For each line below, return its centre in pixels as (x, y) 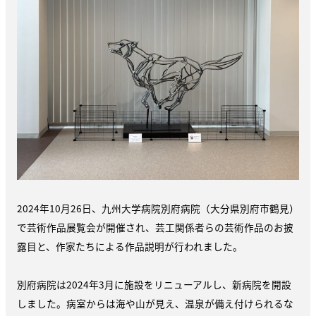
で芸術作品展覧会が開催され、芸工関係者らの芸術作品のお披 (155, 227)
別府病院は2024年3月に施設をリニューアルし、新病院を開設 (154, 285)
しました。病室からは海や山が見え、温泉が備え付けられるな (155, 304)
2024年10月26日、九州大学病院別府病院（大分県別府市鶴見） (158, 208)
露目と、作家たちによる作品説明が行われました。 (130, 247)
